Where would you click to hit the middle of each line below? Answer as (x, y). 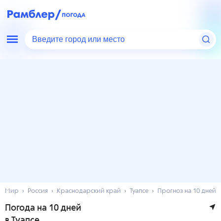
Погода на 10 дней (43, 208)
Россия (38, 191)
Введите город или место (80, 39)
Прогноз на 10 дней (187, 191)
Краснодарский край (89, 191)
